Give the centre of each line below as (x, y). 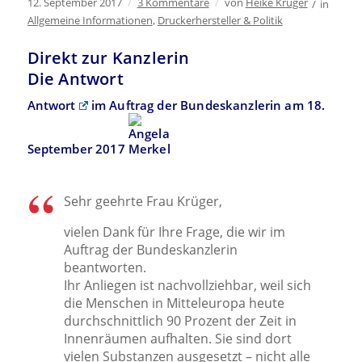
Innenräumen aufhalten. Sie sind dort (177, 339)
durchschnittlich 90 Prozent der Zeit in (180, 321)
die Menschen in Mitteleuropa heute (174, 303)
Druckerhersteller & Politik (220, 20)
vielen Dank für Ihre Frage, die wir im (174, 232)
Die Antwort (75, 78)
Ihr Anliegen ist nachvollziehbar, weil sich (187, 286)
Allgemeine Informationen (90, 20)
